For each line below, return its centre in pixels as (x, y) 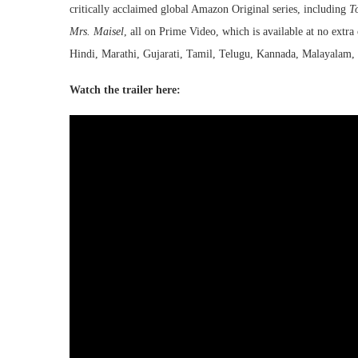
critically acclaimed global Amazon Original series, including (209, 9)
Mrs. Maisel (97, 31)
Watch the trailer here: (125, 89)
